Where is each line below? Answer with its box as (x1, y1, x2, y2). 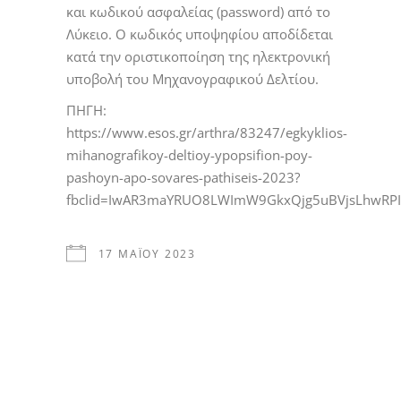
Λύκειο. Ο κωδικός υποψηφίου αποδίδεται (66, 24, 333, 43)
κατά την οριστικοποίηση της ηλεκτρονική (66, 47, 330, 65)
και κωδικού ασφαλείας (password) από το (66, 2, 330, 21)
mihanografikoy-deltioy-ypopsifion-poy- (66, 145, 312, 164)
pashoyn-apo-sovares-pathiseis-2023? (66, 167, 300, 186)
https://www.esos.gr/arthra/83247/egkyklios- (66, 123, 347, 141)
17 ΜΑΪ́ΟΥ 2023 (98, 245, 197, 261)
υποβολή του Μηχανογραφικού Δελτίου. (66, 69, 319, 88)
